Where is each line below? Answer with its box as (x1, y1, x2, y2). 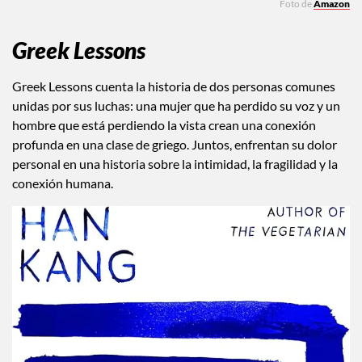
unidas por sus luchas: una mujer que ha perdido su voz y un (12, 98, 340, 114)
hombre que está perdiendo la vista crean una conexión (12, 117, 316, 133)
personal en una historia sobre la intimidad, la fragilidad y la (12, 156, 338, 172)
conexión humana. (12, 175, 113, 192)
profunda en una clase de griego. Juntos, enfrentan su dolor (12, 137, 337, 153)
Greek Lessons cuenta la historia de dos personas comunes (12, 78, 335, 95)
